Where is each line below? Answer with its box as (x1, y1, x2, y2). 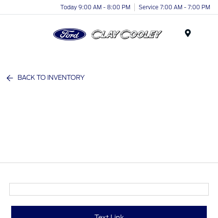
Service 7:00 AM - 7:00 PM (139, 3, 210, 11)
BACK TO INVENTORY (18, 74, 85, 81)
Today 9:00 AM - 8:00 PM (60, 3, 130, 11)
